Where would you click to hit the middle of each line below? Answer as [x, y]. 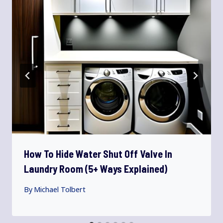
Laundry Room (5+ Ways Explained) [96, 169]
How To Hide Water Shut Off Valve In [98, 154]
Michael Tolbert [60, 189]
